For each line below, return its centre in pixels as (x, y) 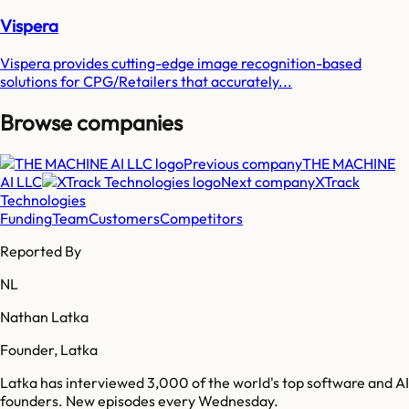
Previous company (243, 163)
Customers (124, 218)
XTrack (337, 181)
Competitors (201, 218)
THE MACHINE (349, 163)
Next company (268, 181)
